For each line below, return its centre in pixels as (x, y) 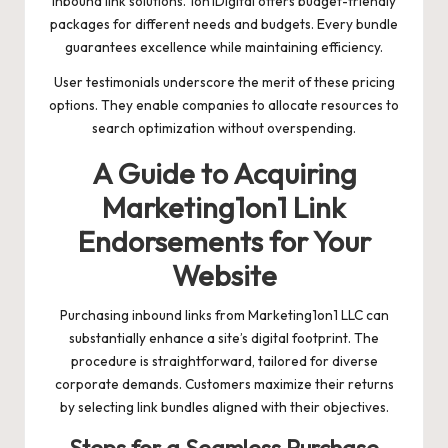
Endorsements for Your (224, 241)
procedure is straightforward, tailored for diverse (224, 361)
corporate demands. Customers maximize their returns (224, 384)
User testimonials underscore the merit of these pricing (224, 82)
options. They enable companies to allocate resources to (224, 105)
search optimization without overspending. (224, 128)
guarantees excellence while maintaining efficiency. (224, 47)
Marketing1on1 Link (224, 207)
